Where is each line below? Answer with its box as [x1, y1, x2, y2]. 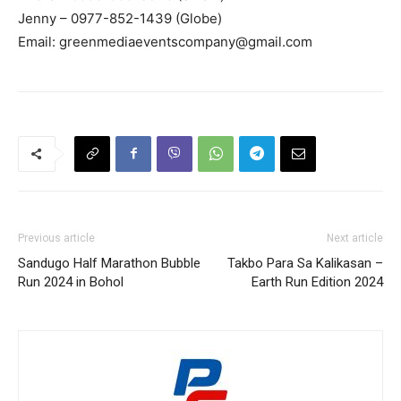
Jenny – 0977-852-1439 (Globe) [18, 9, 222, 27]
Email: [18, 32, 59, 50]
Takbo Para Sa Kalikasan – [227, 254, 383, 271]
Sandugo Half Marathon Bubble [18, 254, 200, 271]
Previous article [18, 231, 95, 244]
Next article [327, 231, 383, 244]
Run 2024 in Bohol [18, 273, 124, 290]
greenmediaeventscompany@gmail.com [59, 32, 312, 50]
